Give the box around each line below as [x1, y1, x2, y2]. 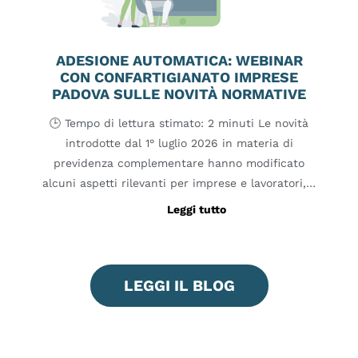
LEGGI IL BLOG [123, 276, 235, 295]
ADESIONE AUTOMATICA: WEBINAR [55, 52, 303, 70]
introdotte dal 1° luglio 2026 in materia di [65, 136, 293, 149]
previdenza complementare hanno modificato [54, 156, 304, 169]
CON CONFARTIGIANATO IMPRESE [60, 69, 298, 86]
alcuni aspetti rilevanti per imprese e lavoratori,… [42, 176, 316, 189]
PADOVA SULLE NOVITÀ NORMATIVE [52, 86, 306, 103]
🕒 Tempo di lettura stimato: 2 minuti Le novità [50, 116, 308, 129]
